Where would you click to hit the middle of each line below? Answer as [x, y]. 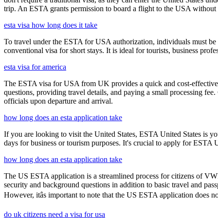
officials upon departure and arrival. [58, 101]
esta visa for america [35, 67]
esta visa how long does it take [51, 25]
